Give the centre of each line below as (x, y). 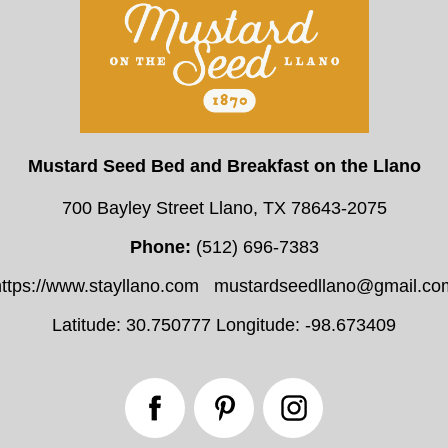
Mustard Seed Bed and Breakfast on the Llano (224, 165)
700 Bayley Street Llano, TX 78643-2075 (224, 208)
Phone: (160, 247)
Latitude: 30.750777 (131, 325)
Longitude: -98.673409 (306, 325)
